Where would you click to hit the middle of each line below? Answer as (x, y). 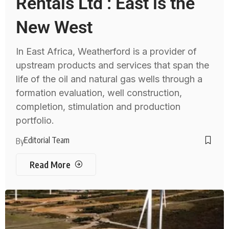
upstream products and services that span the (113, 65)
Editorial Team (47, 140)
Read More (50, 164)
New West (54, 27)
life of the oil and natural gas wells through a (109, 79)
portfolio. (35, 120)
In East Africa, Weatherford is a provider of (107, 51)
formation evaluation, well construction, (99, 93)
